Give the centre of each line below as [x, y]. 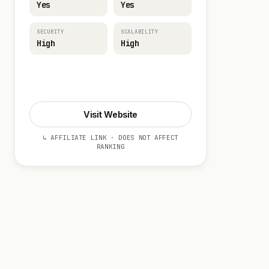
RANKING [110, 147]
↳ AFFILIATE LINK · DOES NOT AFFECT [110, 138]
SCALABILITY [140, 32]
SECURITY [50, 32]
